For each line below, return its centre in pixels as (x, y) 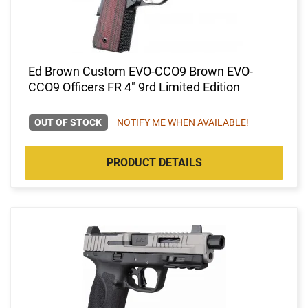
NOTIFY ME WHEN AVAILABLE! (183, 122)
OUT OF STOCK (68, 122)
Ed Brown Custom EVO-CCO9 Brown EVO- (141, 71)
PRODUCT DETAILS (154, 162)
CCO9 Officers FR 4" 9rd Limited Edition (134, 87)
